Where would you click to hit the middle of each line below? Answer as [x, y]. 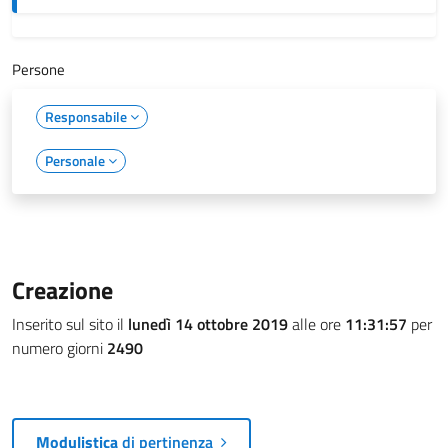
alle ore [316, 324]
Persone [38, 69]
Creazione [62, 290]
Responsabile [87, 116]
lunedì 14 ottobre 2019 [208, 324]
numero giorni [59, 348]
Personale [76, 160]
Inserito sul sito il [70, 324]
